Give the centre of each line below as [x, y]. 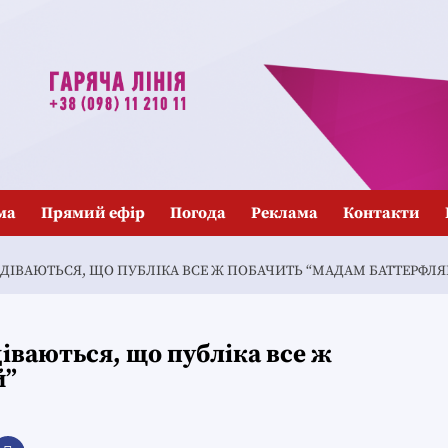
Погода [198, 213]
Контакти [381, 213]
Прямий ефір [93, 213]
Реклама [284, 213]
